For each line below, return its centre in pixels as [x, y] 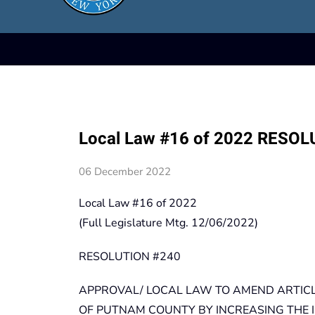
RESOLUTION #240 [130, 256]
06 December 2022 [125, 171]
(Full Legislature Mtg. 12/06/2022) [168, 223]
